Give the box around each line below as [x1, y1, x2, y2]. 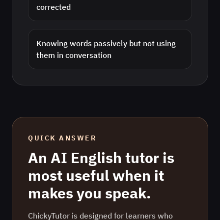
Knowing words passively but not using [36, 38, 176, 48]
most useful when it [28, 165, 164, 185]
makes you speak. [28, 183, 151, 202]
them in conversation [36, 50, 111, 60]
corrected [36, 2, 71, 12]
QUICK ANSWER [28, 134, 97, 142]
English [71, 148, 122, 167]
